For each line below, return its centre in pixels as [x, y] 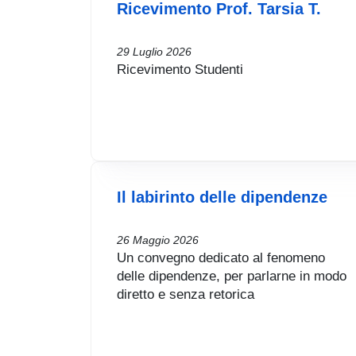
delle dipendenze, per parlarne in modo [232, 276]
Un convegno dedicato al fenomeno [221, 258]
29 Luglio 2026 [154, 52]
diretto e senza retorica [186, 294]
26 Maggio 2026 [158, 240]
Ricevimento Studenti [180, 70]
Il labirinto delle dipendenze [222, 197]
